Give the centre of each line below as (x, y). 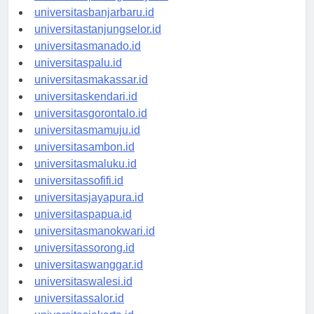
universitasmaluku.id (86, 177)
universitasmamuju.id (87, 143)
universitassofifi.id (79, 193)
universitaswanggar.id (89, 278)
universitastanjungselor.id (98, 42)
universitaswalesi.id (83, 294)
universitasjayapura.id (89, 210)
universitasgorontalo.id (91, 126)
